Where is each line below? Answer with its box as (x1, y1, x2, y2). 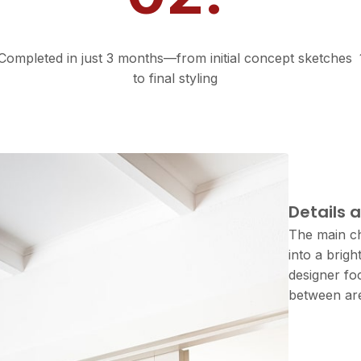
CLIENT (297, 334, 343, 351)
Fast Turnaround (110, 19, 239, 39)
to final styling (132, 70, 218, 86)
